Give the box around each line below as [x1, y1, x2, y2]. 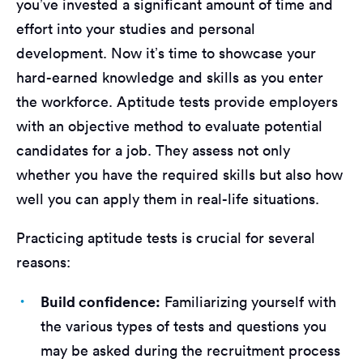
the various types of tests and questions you [41, 316, 327, 335]
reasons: [16, 252, 70, 271]
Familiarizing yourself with [160, 292, 336, 311]
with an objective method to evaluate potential [16, 116, 322, 135]
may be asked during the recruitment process [41, 340, 340, 360]
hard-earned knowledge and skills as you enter [16, 67, 323, 87]
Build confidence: [41, 291, 160, 311]
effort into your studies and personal [16, 19, 255, 38]
